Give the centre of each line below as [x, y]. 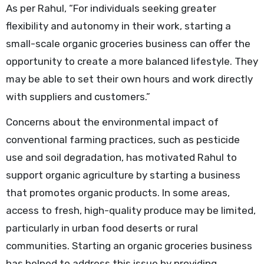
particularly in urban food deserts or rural [102, 228]
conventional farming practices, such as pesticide [123, 139]
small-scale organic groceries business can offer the [128, 43]
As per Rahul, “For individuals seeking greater [111, 8]
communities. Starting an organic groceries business [129, 245]
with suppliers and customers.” [78, 96]
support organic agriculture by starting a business [123, 175]
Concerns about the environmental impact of [112, 122]
